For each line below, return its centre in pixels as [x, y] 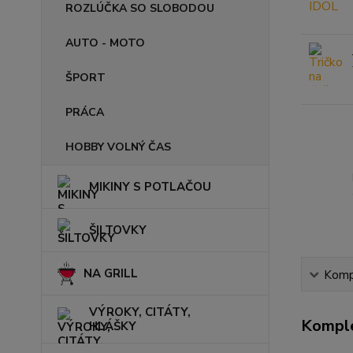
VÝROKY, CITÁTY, [140, 312]
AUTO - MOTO [105, 43]
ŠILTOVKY [118, 230]
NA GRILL [111, 273]
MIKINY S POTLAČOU [150, 187]
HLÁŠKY [113, 326]
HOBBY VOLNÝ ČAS [118, 147]
